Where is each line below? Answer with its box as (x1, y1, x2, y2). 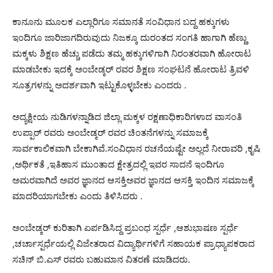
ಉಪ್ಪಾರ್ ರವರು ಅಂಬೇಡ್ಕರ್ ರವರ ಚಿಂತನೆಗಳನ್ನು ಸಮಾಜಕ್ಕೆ (12, 126, 208, 138)
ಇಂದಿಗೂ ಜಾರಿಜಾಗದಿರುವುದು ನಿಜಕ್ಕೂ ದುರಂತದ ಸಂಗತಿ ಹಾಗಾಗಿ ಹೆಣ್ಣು (12, 31, 247, 43)
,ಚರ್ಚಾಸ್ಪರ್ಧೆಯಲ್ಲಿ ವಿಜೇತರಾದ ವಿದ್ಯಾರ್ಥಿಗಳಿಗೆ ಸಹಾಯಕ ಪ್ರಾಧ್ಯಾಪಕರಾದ (12, 237, 255, 249)
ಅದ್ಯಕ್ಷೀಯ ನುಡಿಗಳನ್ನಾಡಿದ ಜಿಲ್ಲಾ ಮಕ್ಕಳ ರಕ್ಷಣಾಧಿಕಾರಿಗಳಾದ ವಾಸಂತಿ (12, 110, 242, 122)
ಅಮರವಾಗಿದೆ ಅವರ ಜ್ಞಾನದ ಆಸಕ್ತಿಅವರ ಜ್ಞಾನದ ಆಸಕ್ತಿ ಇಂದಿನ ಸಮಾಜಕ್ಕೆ (12, 174, 254, 186)
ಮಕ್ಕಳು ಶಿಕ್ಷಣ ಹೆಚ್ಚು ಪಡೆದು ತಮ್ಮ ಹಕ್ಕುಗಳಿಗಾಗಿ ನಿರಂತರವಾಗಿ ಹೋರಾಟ (12, 47, 251, 59)
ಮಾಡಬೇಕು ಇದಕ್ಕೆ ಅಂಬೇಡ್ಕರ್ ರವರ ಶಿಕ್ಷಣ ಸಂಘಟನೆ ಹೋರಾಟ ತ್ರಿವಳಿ (12, 63, 249, 75)
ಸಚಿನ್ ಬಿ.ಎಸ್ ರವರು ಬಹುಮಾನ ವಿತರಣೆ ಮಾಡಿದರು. (12, 253, 190, 265)
